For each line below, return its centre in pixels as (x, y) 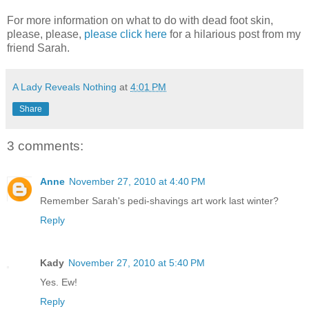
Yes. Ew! (59, 282)
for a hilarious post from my (234, 34)
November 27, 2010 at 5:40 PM (137, 263)
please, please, (46, 34)
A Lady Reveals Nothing (64, 87)
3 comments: (45, 146)
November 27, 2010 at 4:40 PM (137, 182)
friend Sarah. (38, 48)
